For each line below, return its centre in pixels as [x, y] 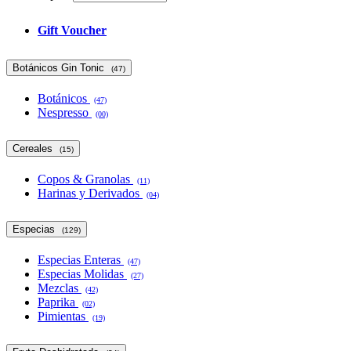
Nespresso [65, 112]
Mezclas [60, 288]
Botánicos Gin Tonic [60, 68]
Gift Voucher [72, 31]
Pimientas [63, 316]
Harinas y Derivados [90, 193]
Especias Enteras [81, 259]
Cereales [34, 148]
